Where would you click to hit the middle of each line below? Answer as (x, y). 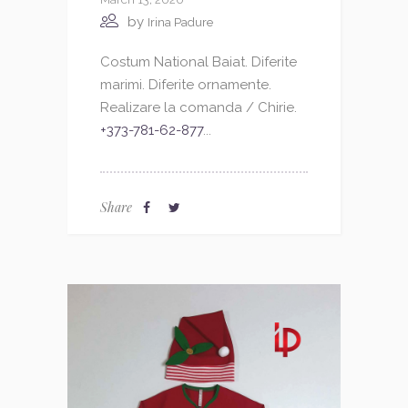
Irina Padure (180, 23)
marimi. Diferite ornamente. (186, 85)
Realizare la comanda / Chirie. (199, 108)
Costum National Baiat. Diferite (199, 62)
